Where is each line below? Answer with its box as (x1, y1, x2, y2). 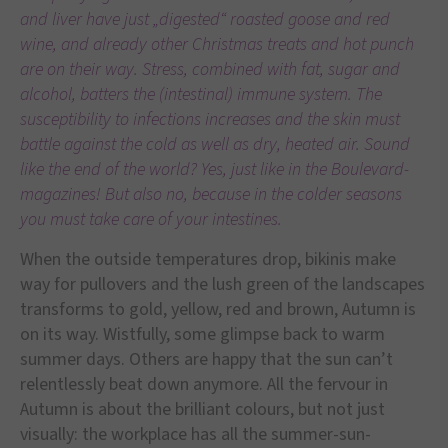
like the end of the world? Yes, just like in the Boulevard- (20, 157, 409, 183)
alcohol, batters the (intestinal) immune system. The (20, 82, 382, 108)
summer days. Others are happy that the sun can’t (20, 346, 393, 372)
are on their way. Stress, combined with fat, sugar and (20, 57, 400, 83)
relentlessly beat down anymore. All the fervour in (20, 371, 388, 397)
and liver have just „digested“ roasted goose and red (20, 7, 390, 33)
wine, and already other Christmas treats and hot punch (20, 32, 414, 58)
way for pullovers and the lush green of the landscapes (20, 271, 425, 297)
